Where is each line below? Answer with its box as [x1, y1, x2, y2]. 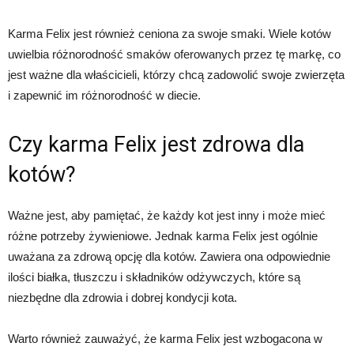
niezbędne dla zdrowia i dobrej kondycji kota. [8, 290, 237, 304]
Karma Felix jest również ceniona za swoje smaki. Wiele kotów [8, 26, 331, 40]
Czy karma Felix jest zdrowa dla [8, 131, 304, 157]
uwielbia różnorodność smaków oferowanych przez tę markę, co [8, 47, 341, 61]
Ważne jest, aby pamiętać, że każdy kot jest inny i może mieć [8, 208, 326, 222]
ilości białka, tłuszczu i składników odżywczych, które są [8, 269, 300, 284]
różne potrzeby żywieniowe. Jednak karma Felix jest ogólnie [8, 228, 318, 243]
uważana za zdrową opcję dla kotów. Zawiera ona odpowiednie [8, 249, 330, 263]
